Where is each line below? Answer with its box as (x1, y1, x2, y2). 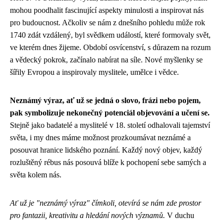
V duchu (165, 211, 194, 220)
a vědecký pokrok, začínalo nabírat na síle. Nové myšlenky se (10, 55, 203, 64)
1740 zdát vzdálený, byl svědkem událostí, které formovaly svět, (10, 31, 211, 39)
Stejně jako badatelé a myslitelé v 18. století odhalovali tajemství (10, 121, 210, 129)
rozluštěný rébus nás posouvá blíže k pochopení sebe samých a (10, 158, 206, 166)
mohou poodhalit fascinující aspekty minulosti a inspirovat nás (10, 6, 204, 14)
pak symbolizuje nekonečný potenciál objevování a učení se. (10, 109, 210, 117)
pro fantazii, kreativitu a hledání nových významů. (10, 211, 165, 220)
